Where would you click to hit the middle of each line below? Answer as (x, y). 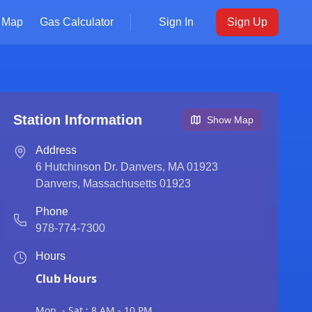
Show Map (230, 120)
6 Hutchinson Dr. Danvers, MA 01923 (126, 167)
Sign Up (247, 22)
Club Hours (66, 279)
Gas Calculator (77, 22)
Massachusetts (119, 184)
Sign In (176, 22)
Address (56, 150)
